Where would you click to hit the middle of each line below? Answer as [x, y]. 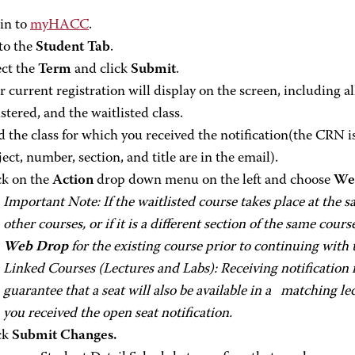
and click [101, 70]
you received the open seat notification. [118, 314]
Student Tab [73, 48]
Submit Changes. [64, 336]
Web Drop [36, 247]
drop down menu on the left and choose [214, 181]
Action [73, 181]
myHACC [59, 25]
